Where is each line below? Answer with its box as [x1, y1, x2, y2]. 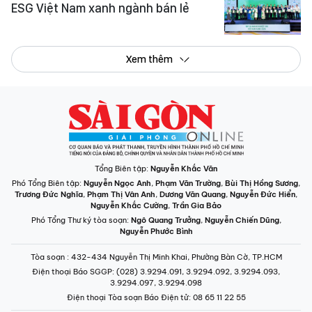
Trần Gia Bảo [172, 200, 221, 210]
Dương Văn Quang [159, 189, 226, 199]
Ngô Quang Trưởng [130, 214, 201, 225]
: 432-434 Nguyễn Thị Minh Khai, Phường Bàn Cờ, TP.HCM [66, 251, 282, 262]
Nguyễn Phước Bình [119, 226, 193, 236]
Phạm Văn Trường [155, 178, 221, 188]
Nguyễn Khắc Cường [91, 200, 168, 210]
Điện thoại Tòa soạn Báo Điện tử [66, 292, 189, 302]
